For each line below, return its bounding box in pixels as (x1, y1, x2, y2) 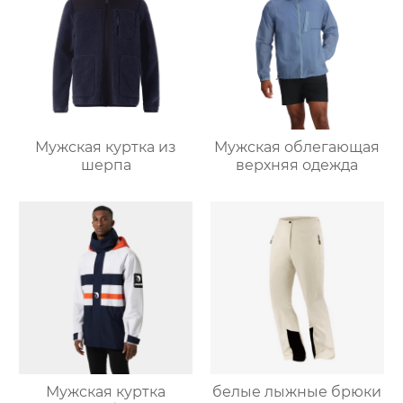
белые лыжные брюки (212, 383, 382, 401)
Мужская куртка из (35, 138, 177, 156)
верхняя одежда (236, 156, 359, 174)
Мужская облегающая (214, 138, 381, 156)
